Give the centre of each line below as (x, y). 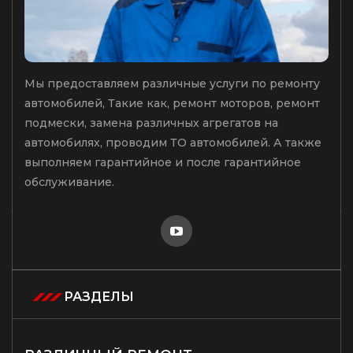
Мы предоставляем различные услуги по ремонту (172, 83)
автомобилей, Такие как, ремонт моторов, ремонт (172, 103)
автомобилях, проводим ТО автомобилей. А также (173, 142)
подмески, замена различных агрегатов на (151, 123)
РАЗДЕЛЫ (99, 296)
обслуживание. (69, 182)
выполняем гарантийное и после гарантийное (163, 162)
